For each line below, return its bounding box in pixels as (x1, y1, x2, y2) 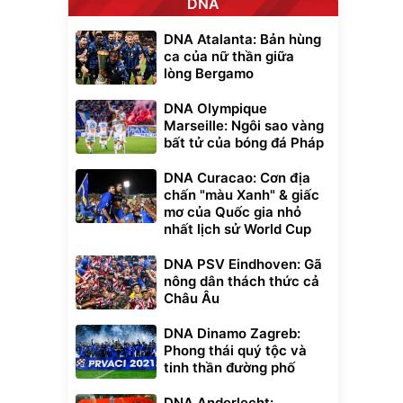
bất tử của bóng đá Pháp (164, 134, 324, 152)
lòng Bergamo (164, 65, 254, 83)
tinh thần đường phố (164, 359, 295, 377)
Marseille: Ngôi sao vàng (164, 117, 324, 135)
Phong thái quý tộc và (164, 342, 307, 360)
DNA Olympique (164, 100, 267, 118)
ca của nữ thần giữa (164, 48, 294, 66)
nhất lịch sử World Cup (164, 220, 311, 238)
